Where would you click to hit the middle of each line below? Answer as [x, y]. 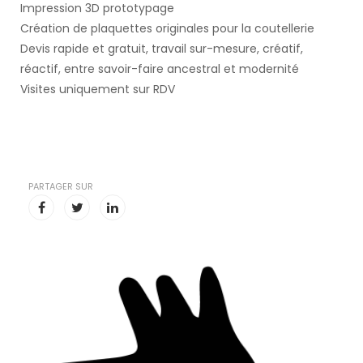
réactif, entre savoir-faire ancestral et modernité [160, 69]
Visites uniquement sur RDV [98, 89]
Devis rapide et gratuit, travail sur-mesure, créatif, [162, 49]
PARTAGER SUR [61, 186]
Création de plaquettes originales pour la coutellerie [167, 28]
